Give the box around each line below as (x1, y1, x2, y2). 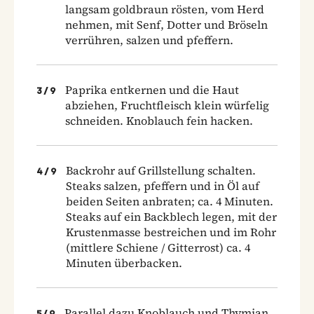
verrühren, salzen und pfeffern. (65, 32, 233, 48)
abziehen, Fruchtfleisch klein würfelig (65, 97, 269, 113)
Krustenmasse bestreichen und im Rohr (66, 224, 276, 240)
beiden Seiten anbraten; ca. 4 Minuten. (66, 193, 273, 209)
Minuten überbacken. (66, 254, 182, 271)
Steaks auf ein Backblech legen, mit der (66, 208, 277, 224)
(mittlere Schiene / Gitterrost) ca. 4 (66, 239, 250, 255)
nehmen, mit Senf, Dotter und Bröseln (65, 16, 268, 32)
